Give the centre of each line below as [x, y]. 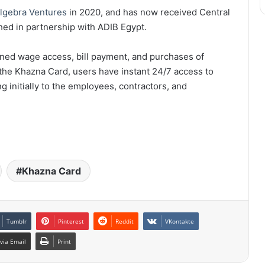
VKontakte [180, 221]
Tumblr [17, 221]
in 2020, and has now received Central [148, 12]
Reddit [125, 221]
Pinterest [71, 221]
